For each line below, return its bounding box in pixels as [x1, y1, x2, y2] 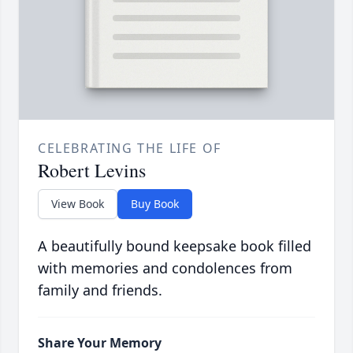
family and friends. [38, 281, 162, 300]
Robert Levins [38, 158, 146, 184]
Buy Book [131, 196, 179, 212]
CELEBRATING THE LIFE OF [38, 139, 221, 158]
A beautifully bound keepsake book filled [38, 236, 311, 256]
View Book [51, 196, 104, 212]
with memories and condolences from [38, 258, 292, 278]
